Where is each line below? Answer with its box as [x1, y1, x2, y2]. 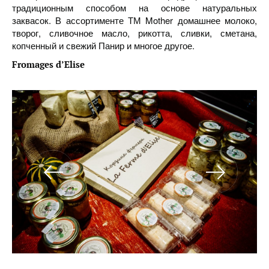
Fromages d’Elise [12, 58, 85, 70]
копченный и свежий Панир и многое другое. [12, 39, 195, 52]
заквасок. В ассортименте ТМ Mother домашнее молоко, [12, 14, 257, 26]
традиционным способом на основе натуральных [12, 1, 257, 14]
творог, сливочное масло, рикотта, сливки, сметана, [12, 26, 257, 39]
